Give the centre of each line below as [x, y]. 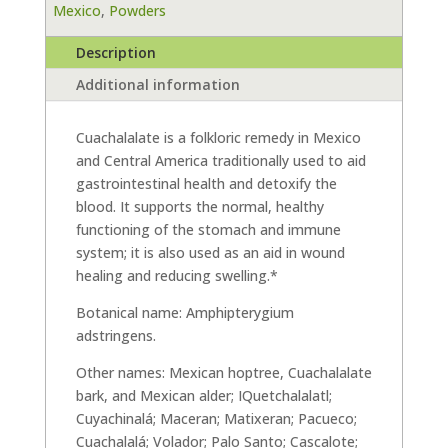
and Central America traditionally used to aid [220, 161]
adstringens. [115, 336]
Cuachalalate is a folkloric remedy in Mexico [218, 138]
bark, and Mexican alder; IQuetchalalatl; [203, 396]
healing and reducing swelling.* [176, 276]
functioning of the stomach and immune [208, 230]
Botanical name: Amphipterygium [184, 313]
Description [115, 53]
